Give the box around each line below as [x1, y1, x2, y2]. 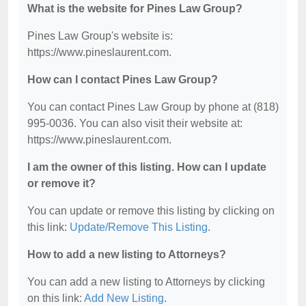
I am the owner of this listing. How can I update [27, 161, 266, 173]
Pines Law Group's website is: [27, 30, 173, 42]
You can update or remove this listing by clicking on [27, 205, 275, 217]
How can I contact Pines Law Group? [27, 74, 218, 85]
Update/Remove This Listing [70, 221, 208, 233]
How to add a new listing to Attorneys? [27, 249, 226, 260]
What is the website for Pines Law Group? [27, 3, 242, 14]
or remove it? [27, 178, 96, 189]
